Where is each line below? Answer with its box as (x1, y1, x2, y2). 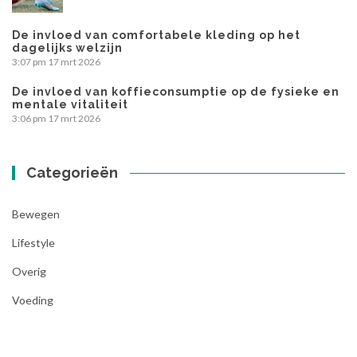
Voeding (12, 293, 53, 308)
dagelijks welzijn (12, 41, 123, 55)
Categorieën (26, 164, 119, 182)
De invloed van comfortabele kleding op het (12, 29, 300, 42)
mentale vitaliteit (12, 98, 128, 112)
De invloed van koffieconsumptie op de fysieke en (12, 85, 339, 99)
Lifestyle (12, 236, 55, 250)
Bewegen (12, 207, 60, 222)
